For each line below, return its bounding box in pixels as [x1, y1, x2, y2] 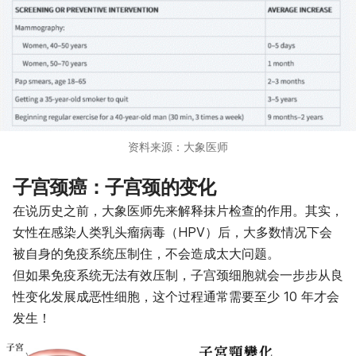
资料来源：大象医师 [128, 139, 228, 153]
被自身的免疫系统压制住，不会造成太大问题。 [13, 245, 280, 261]
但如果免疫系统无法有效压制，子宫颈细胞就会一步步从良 [13, 266, 343, 283]
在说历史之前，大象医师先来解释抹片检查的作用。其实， [13, 202, 343, 219]
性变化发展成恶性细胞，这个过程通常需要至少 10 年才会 [13, 288, 339, 304]
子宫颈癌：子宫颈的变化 [13, 175, 216, 199]
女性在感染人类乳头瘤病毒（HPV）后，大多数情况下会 [13, 223, 332, 240]
